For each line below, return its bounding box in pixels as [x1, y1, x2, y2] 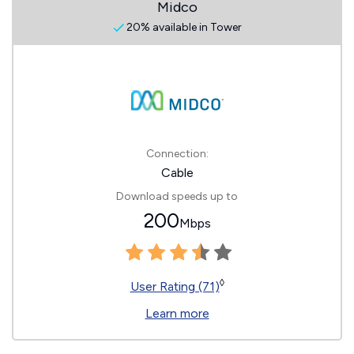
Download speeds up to [116, 190, 238, 203]
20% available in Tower [123, 21, 242, 34]
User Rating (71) [130, 279, 220, 294]
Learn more [145, 306, 209, 321]
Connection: [145, 147, 209, 160]
